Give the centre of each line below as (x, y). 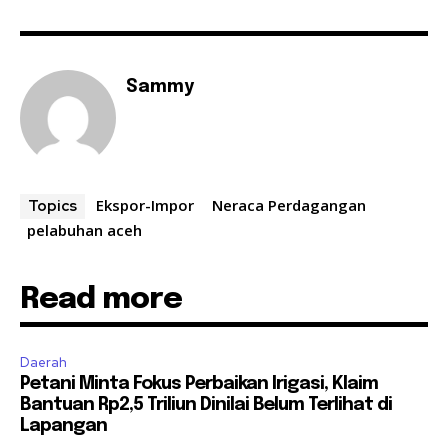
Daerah (43, 362)
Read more (101, 299)
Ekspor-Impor (145, 204)
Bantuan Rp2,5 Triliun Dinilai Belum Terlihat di (206, 404)
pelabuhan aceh (84, 229)
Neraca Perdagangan (289, 204)
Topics (52, 205)
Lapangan (63, 425)
